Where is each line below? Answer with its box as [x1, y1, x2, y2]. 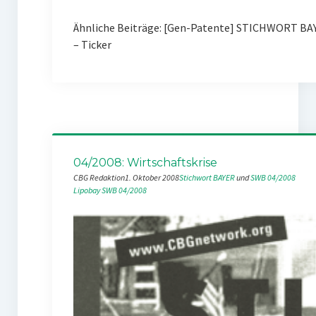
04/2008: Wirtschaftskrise [73, 156, 217, 170]
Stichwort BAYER [178, 172, 235, 183]
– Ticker [73, 37, 111, 52]
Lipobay [73, 185, 100, 196]
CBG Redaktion [73, 172, 125, 183]
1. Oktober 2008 [124, 172, 179, 183]
